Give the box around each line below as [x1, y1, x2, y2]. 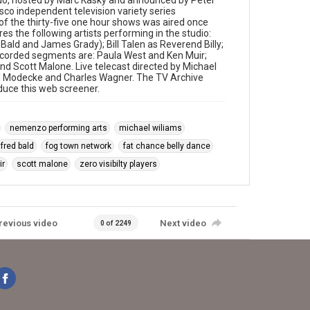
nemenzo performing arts [10, 123, 107, 133]
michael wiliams [119, 123, 182, 133]
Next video [159, 217, 206, 228]
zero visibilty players [80, 159, 157, 169]
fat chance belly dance [123, 141, 210, 151]
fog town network [46, 141, 111, 151]
